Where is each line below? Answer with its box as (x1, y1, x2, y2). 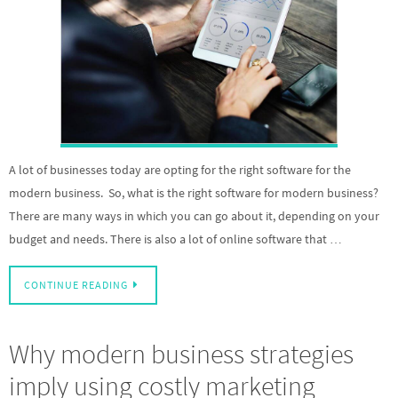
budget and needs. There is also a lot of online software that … (9, 231, 342, 247)
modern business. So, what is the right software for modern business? (9, 185, 378, 201)
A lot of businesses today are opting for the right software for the (9, 162, 351, 178)
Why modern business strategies (9, 337, 354, 371)
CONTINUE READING (24, 279, 128, 292)
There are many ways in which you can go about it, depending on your (9, 208, 379, 224)
